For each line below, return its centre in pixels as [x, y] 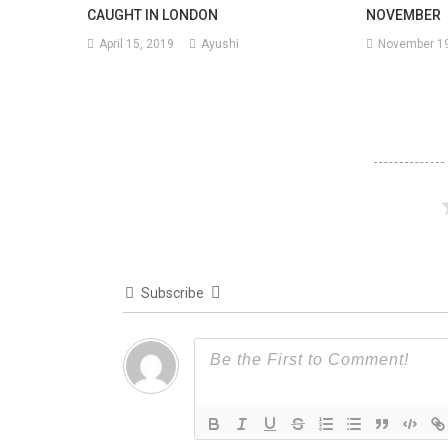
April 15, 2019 [137, 44]
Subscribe [172, 293]
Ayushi [220, 44]
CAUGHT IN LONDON [153, 15]
